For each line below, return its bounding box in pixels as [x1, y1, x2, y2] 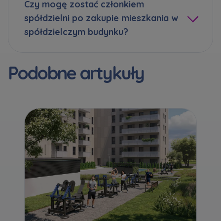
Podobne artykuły [8, 62, 144, 84]
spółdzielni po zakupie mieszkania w [24, 12, 178, 24]
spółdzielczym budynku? [24, 26, 128, 38]
